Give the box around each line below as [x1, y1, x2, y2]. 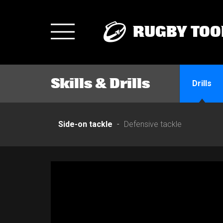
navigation [62, 51, 127, 69]
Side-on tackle [58, 119, 112, 129]
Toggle [62, 27, 106, 45]
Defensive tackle [124, 119, 182, 129]
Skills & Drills [51, 75, 150, 92]
